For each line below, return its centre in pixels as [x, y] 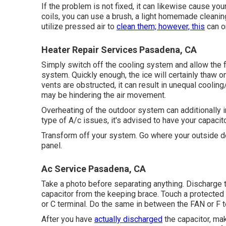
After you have [68, 219]
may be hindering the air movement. [104, 95]
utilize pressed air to [79, 26]
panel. [52, 145]
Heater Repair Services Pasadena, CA [119, 49]
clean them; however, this [161, 26]
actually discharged [128, 219]
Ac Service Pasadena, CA [94, 168]
